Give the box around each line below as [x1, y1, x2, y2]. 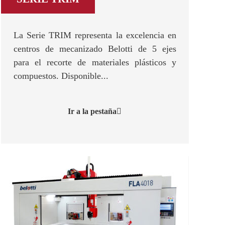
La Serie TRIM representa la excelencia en [14, 30, 176, 40]
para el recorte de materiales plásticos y [14, 57, 176, 67]
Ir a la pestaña [68, 107, 117, 116]
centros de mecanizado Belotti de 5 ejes [14, 44, 176, 54]
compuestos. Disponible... [14, 71, 109, 81]
